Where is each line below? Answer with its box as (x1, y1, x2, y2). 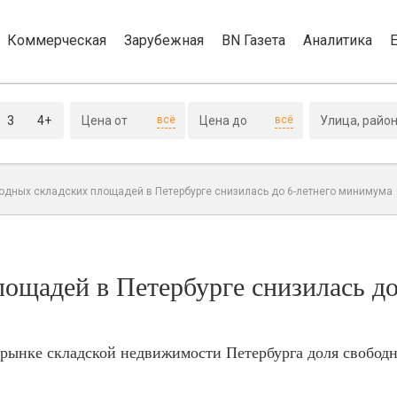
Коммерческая (7, 31, 106, 49)
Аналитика (303, 31, 372, 49)
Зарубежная (124, 31, 204, 49)
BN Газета (222, 31, 285, 49)
